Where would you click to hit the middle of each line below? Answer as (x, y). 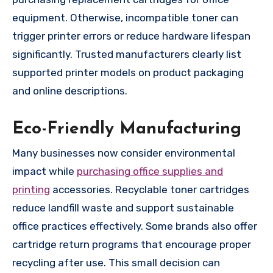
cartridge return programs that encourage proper (132, 245)
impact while (44, 172)
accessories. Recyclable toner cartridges (150, 190)
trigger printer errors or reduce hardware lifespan (131, 36)
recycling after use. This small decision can (116, 263)
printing (31, 190)
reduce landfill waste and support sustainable (123, 208)
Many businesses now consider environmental (124, 153)
